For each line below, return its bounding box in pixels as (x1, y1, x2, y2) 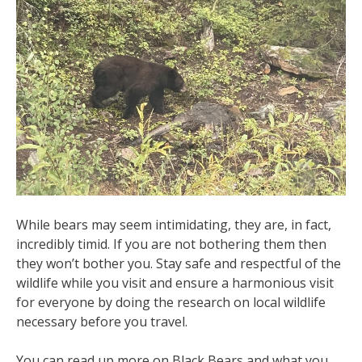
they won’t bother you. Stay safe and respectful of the (16, 254, 341, 272)
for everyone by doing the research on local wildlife (16, 293, 326, 311)
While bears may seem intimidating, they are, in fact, (16, 215, 331, 234)
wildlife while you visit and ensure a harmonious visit (16, 273, 334, 292)
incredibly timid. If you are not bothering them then (16, 234, 326, 253)
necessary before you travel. (16, 312, 187, 330)
